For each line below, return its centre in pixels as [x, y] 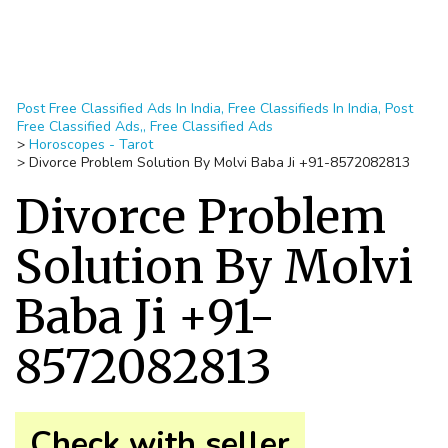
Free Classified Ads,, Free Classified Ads [145, 126]
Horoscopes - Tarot [91, 144]
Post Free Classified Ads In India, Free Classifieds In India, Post [215, 108]
